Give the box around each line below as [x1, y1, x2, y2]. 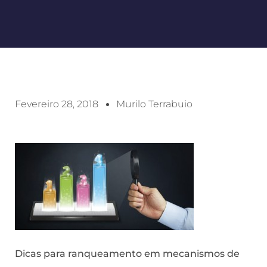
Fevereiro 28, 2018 [15, 98, 98, 110]
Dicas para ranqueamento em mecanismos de [15, 247, 240, 259]
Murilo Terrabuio [116, 98, 193, 110]
